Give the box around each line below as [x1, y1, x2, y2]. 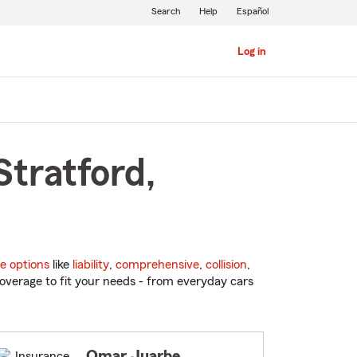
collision [206, 258, 247, 272]
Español [236, 6, 269, 16]
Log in [237, 46, 266, 57]
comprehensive [116, 258, 199, 272]
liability [73, 258, 109, 272]
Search [151, 6, 180, 16]
